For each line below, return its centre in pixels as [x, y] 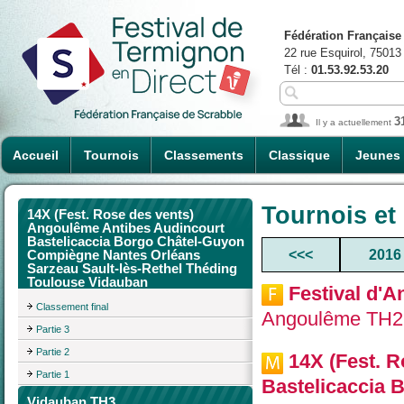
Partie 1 [53, 374]
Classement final [72, 306]
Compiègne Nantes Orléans [114, 255]
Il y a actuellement [355, 122]
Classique [299, 155]
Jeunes [378, 155]
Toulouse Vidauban [87, 282]
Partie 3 [53, 329]
